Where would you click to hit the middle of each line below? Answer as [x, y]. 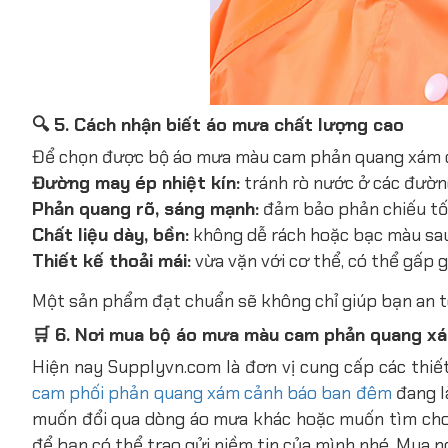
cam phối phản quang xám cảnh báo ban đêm [212, 392]
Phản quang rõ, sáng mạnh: [145, 208]
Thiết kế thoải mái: [111, 260]
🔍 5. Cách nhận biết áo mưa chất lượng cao [218, 124]
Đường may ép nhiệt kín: [136, 182]
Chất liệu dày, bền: [110, 234]
